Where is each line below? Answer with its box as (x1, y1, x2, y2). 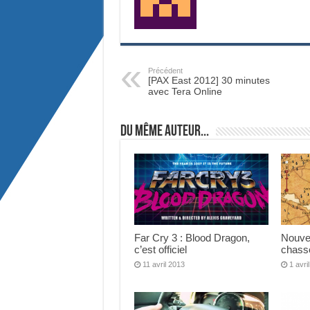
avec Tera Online (147, 86, 222, 97)
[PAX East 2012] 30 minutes (147, 75, 270, 86)
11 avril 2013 (142, 260, 185, 269)
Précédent (147, 66, 183, 75)
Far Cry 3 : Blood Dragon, (134, 232, 250, 244)
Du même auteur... (120, 124, 209, 140)
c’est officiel (134, 244, 187, 256)
